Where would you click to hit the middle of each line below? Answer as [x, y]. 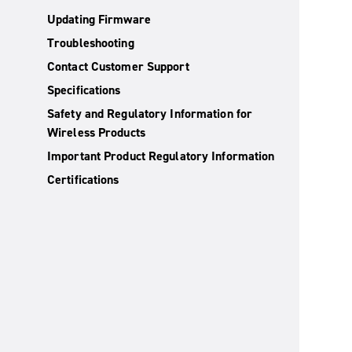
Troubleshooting [91, 43]
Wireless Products [96, 132]
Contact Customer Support [118, 66]
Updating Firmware [99, 19]
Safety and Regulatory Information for [150, 114]
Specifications [84, 90]
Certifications [83, 180]
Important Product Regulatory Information [161, 156]
